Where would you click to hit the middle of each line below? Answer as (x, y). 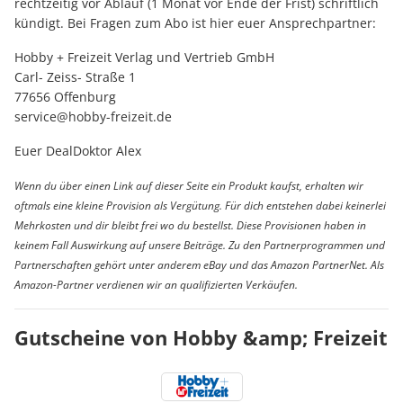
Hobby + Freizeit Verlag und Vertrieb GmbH (144, 57)
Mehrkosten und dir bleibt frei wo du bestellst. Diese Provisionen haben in (190, 225)
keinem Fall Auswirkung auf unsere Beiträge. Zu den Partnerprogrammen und (200, 245)
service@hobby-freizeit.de (93, 116)
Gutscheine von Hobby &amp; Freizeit (201, 337)
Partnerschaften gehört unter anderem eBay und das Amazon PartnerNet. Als (199, 265)
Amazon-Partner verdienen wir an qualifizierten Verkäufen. (156, 285)
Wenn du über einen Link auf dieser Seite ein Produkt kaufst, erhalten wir (189, 186)
